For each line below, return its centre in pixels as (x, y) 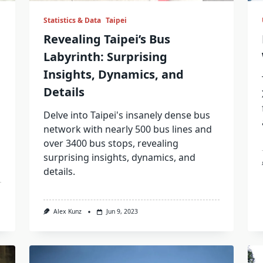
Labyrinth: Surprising (105, 57)
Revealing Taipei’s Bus (107, 39)
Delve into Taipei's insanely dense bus (127, 115)
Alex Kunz (67, 212)
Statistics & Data (72, 21)
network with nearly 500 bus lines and (127, 129)
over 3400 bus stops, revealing (111, 144)
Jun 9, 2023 (122, 212)
